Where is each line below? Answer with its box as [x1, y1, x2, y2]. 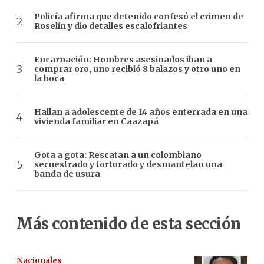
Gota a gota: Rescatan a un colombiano [34, 150, 202, 161]
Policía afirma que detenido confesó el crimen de [34, 11, 243, 22]
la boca [34, 73, 64, 84]
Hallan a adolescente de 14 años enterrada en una [34, 107, 247, 118]
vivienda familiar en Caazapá [34, 116, 159, 127]
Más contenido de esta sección [16, 214, 241, 234]
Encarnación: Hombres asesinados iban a [34, 54, 212, 65]
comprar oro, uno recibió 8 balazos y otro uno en [34, 64, 240, 75]
